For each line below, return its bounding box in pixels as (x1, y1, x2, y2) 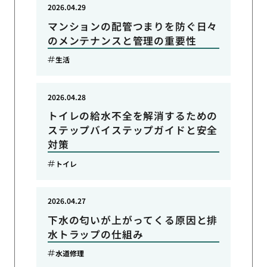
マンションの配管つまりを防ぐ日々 (47, 18, 218, 33)
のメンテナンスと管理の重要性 (47, 33, 197, 48)
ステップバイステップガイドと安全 (47, 123, 218, 138)
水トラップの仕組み (47, 226, 144, 241)
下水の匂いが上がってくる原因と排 (47, 212, 218, 227)
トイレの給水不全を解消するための (47, 108, 218, 123)
